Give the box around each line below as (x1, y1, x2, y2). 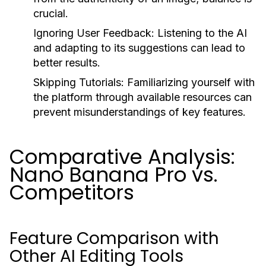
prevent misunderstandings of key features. (33, 106, 246, 118)
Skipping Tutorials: (33, 76, 124, 88)
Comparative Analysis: (9, 142, 235, 171)
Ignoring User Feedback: (33, 27, 154, 39)
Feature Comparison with (9, 227, 219, 250)
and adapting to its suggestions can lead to (33, 42, 245, 54)
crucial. (33, 7, 68, 20)
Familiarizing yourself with (124, 76, 255, 88)
